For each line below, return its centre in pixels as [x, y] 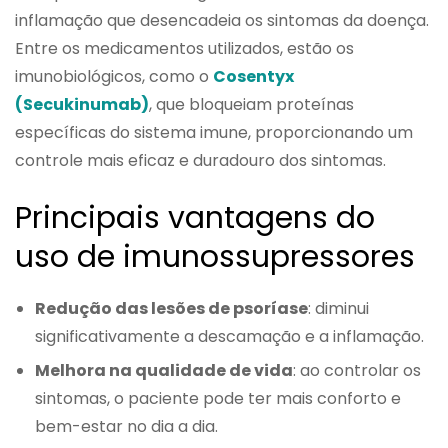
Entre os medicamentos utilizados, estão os [184, 48]
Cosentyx [253, 76]
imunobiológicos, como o [114, 76]
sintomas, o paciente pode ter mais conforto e [218, 398]
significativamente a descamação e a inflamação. [229, 336]
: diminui [338, 308]
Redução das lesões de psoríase [171, 308]
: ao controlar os [357, 370]
